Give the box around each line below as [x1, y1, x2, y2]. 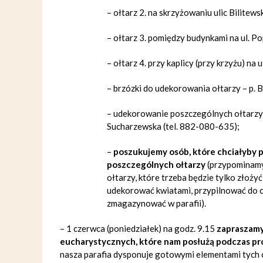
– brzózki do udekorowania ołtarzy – [107, 83, 249, 93]
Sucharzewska [107, 121, 161, 131]
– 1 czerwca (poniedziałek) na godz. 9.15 [60, 223, 217, 234]
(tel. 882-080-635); [161, 121, 240, 131]
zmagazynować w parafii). [107, 198, 206, 208]
